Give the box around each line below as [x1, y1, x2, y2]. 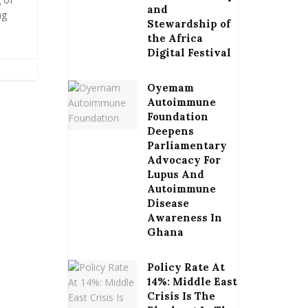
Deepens [146, 124, 194, 137]
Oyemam [146, 81, 194, 94]
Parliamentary [146, 139, 227, 152]
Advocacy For [146, 153, 221, 166]
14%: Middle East [146, 275, 237, 288]
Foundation [146, 110, 208, 123]
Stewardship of [146, 17, 230, 30]
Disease [146, 197, 189, 210]
